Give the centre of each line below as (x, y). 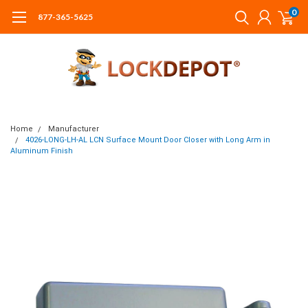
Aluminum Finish (42, 151)
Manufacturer (74, 129)
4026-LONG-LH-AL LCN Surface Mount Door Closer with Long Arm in (148, 140)
